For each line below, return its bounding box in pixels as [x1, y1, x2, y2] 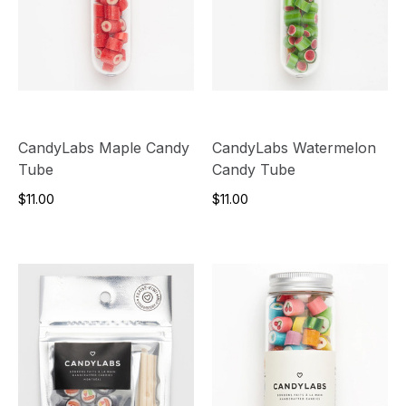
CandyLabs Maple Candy [18, 138, 189, 157]
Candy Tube [212, 159, 295, 179]
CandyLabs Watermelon [212, 138, 376, 157]
